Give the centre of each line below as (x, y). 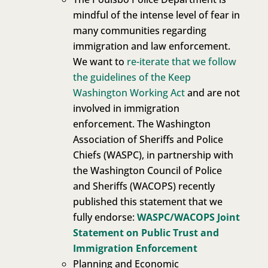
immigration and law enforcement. (151, 46)
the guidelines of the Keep (132, 77)
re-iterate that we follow (181, 62)
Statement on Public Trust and (146, 233)
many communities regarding (139, 31)
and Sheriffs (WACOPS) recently (144, 186)
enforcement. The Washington (141, 124)
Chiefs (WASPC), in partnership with (153, 155)
